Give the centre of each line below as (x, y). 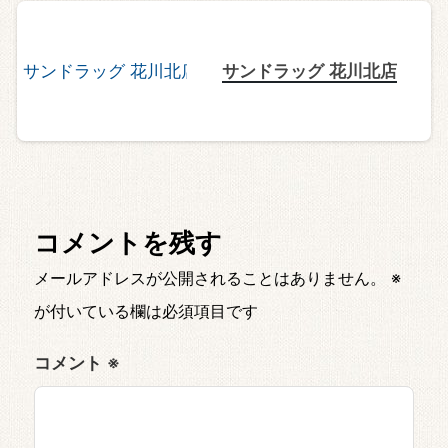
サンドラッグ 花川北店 (309, 70)
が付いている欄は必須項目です (146, 310)
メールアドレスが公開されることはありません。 (210, 277)
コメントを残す (128, 241)
